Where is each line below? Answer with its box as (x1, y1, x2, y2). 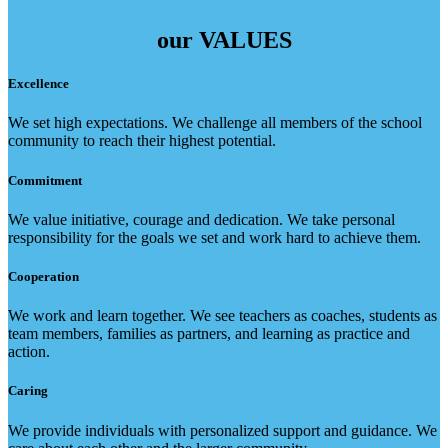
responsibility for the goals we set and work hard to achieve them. (8, 228, 421, 246)
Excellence (8, 76, 69, 92)
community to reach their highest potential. (8, 132, 276, 150)
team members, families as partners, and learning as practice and (8, 325, 410, 343)
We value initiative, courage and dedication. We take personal (8, 210, 395, 228)
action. (8, 343, 50, 361)
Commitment (8, 172, 82, 188)
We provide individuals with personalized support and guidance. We (8, 421, 437, 439)
